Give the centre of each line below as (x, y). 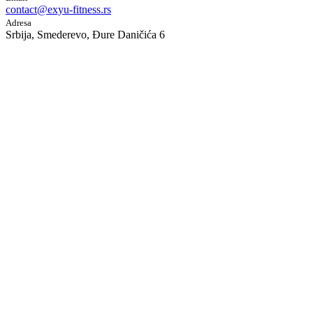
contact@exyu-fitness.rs (58, 9)
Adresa (19, 22)
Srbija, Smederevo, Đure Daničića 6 (85, 34)
